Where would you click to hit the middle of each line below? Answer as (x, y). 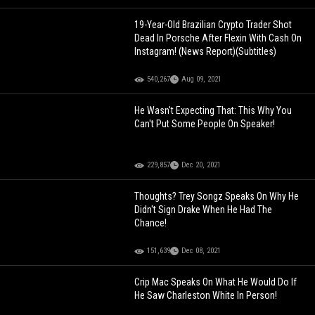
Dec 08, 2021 (201, 251)
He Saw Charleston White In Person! (206, 296)
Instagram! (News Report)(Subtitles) (206, 52)
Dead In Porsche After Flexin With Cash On (218, 38)
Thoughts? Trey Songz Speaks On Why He (217, 197)
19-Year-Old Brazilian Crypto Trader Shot (213, 25)
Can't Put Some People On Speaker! (205, 124)
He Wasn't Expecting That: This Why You (213, 111)
